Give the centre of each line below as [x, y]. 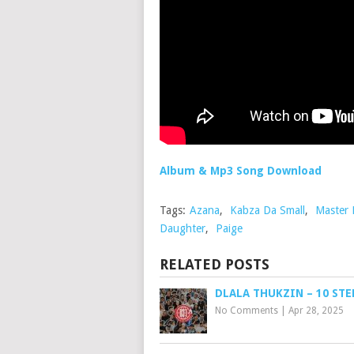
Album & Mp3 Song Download [241, 171]
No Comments [247, 311]
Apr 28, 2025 [316, 311]
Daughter [183, 229]
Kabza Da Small [267, 211]
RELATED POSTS [215, 265]
